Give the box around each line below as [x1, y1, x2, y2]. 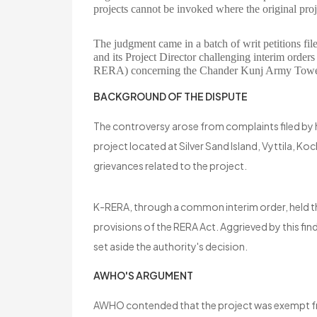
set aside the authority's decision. [93, 240, 248, 253]
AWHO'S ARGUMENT [93, 269, 193, 282]
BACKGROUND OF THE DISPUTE [93, 90, 248, 103]
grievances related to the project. [93, 159, 247, 173]
